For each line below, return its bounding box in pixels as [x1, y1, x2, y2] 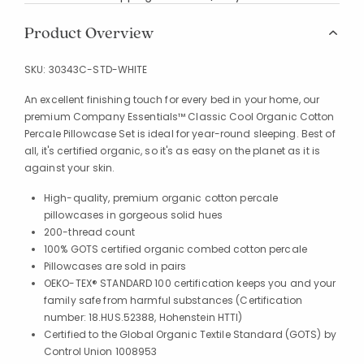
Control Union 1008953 [44, 344, 158, 358]
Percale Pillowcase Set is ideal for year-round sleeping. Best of [24, 127, 336, 141]
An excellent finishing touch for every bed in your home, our [24, 93, 320, 106]
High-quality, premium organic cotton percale [44, 191, 279, 205]
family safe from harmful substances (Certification [44, 293, 302, 307]
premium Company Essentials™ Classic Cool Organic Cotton [24, 110, 335, 123]
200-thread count [44, 225, 135, 239]
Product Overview [24, 22, 154, 43]
